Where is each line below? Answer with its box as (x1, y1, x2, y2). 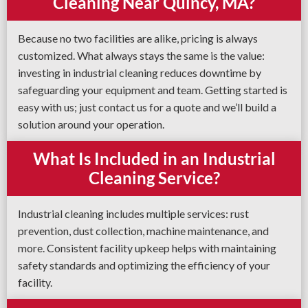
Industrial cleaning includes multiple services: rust (18, 207, 249, 220)
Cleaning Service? (88, 168, 220, 188)
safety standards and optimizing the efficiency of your (18, 258, 270, 272)
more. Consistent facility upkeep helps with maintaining (18, 241, 276, 254)
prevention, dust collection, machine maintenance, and (18, 224, 269, 237)
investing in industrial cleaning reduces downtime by (18, 66, 261, 79)
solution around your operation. (18, 118, 164, 131)
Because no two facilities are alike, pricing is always (18, 32, 258, 45)
